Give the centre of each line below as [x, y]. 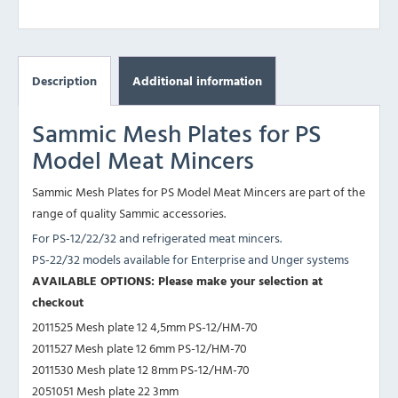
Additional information [197, 81]
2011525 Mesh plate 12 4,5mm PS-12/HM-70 [145, 327]
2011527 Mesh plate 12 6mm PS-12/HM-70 [139, 348]
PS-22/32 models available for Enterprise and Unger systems [191, 259]
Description [64, 81]
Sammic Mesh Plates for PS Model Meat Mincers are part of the [199, 192]
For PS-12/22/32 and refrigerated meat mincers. [157, 238]
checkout [58, 302]
